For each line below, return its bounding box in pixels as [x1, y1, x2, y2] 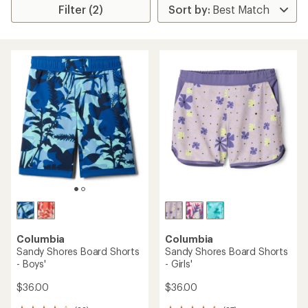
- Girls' [165, 258, 192, 269]
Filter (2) [58, 3, 104, 16]
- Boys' [16, 258, 46, 269]
